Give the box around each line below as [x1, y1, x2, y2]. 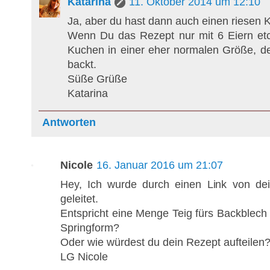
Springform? [60, 221, 119, 234]
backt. [67, 58, 96, 71]
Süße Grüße [67, 72, 127, 85]
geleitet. [60, 192, 98, 205]
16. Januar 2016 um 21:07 [96, 159, 223, 171]
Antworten [42, 116, 96, 128]
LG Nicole [60, 250, 108, 263]
